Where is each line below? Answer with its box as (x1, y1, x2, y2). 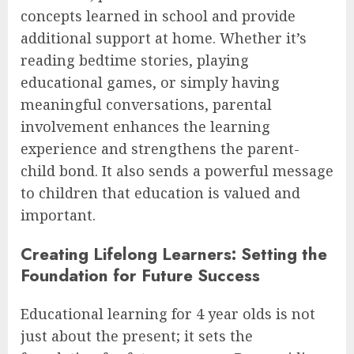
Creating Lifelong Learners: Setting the (21, 241, 327, 266)
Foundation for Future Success (21, 262, 260, 288)
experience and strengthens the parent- (21, 139, 299, 159)
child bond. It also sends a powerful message (21, 161, 333, 181)
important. (21, 205, 96, 225)
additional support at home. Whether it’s (21, 28, 307, 48)
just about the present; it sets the (21, 326, 253, 345)
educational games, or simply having (21, 73, 280, 92)
